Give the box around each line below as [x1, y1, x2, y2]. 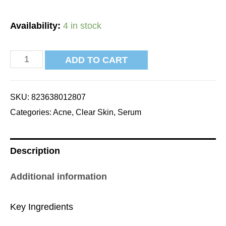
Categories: [10, 107, 53, 117]
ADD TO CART [65, 54, 128, 65]
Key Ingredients [10, 201, 73, 212]
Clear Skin [76, 107, 114, 117]
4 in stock [63, 21, 101, 31]
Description [10, 145, 60, 156]
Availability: [10, 21, 61, 31]
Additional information [10, 171, 107, 182]
